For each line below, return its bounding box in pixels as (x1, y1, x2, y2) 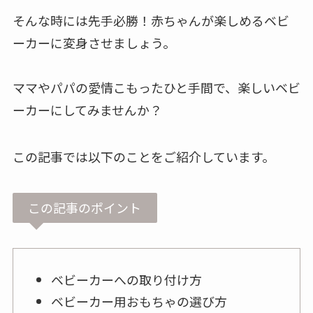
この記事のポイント (28, 198, 142, 217)
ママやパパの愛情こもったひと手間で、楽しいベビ (12, 78, 300, 96)
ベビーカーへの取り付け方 (50, 270, 214, 289)
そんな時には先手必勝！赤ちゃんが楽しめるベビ (12, 10, 289, 29)
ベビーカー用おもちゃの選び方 (50, 291, 227, 310)
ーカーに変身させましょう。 (12, 33, 175, 52)
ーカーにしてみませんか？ (12, 100, 162, 119)
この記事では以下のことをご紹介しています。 (12, 147, 275, 166)
